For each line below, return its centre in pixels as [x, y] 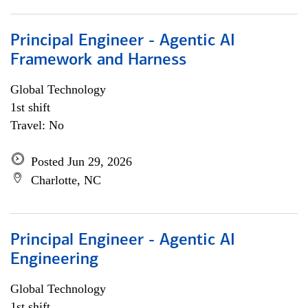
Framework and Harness [98, 60]
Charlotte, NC [66, 180]
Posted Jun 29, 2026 [81, 162]
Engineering [54, 260]
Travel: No [37, 125]
